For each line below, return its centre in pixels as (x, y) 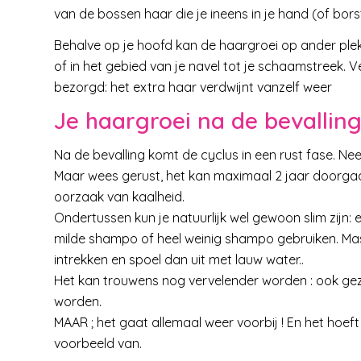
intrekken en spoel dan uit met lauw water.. (179, 259)
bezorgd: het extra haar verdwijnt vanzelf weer (193, 87)
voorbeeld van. (98, 343)
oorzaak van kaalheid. (119, 196)
